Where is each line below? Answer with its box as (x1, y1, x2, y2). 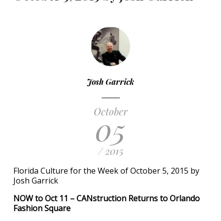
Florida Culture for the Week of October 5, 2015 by (13, 165, 199, 176)
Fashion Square (13, 203, 71, 214)
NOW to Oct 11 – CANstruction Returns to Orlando (13, 193, 200, 204)
